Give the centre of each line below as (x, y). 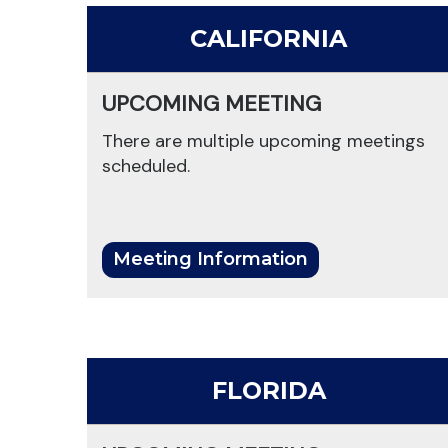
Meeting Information (211, 259)
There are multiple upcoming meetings (264, 141)
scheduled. (146, 166)
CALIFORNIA (269, 39)
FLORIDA (268, 391)
